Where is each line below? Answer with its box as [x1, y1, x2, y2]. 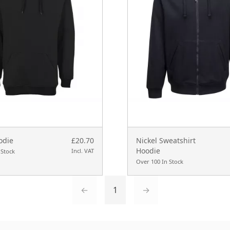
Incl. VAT [71, 146, 94, 155]
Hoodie [136, 145, 160, 156]
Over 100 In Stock [136, 157, 183, 165]
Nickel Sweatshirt [136, 135, 196, 145]
